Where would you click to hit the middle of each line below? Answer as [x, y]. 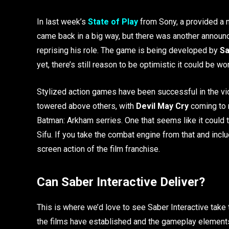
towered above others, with [86, 106]
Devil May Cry [162, 106]
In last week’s [62, 21]
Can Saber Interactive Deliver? [121, 182]
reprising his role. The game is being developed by [128, 50]
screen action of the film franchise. [98, 149]
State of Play [113, 21]
